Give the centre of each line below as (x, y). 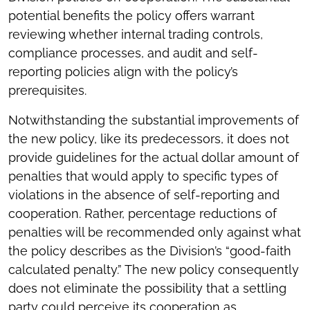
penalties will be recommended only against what (155, 232)
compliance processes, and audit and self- (133, 53)
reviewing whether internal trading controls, (136, 35)
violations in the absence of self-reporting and (144, 195)
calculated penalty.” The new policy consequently (154, 270)
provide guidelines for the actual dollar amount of (154, 158)
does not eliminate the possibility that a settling (147, 289)
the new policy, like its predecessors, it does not (149, 139)
